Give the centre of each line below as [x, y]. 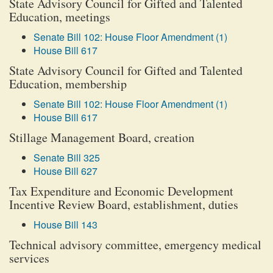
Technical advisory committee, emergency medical [135, 245]
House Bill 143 [66, 225]
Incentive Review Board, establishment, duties [124, 204]
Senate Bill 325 [67, 158]
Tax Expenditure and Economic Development [121, 191]
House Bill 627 [66, 171]
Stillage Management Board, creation [102, 137]
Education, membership [68, 84]
